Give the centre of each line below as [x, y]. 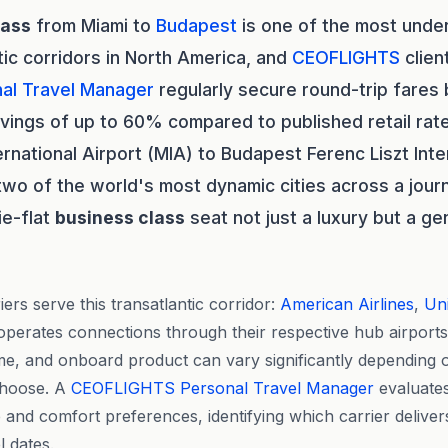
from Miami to [93, 25]
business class [120, 217]
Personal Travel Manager [277, 388]
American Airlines [347, 304]
